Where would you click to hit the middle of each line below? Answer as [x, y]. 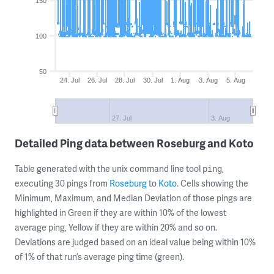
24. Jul [69, 80]
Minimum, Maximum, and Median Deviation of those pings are [133, 198]
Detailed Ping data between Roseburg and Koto [134, 143]
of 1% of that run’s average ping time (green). [99, 257]
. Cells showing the [213, 183]
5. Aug [235, 80]
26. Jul [98, 80]
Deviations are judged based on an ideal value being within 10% [135, 242]
